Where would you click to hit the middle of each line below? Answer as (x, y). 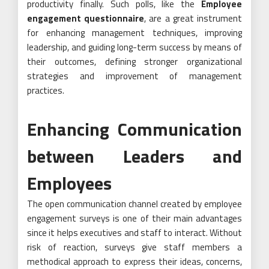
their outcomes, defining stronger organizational (134, 62)
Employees (69, 183)
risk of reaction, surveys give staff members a (134, 247)
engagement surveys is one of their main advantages (134, 219)
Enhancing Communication (134, 129)
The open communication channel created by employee (134, 204)
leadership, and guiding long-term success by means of (134, 47)
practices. (46, 91)
